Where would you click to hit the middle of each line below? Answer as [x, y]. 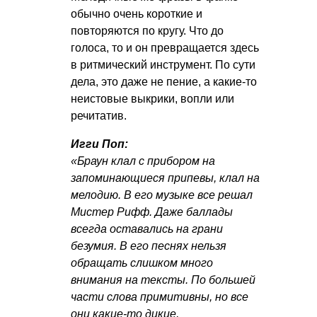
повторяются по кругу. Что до [147, 31]
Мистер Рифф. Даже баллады [152, 212]
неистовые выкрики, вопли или [152, 99]
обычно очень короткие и [137, 14]
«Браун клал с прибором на [143, 161]
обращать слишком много [142, 263]
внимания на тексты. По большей [163, 280]
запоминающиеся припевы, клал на [165, 178]
